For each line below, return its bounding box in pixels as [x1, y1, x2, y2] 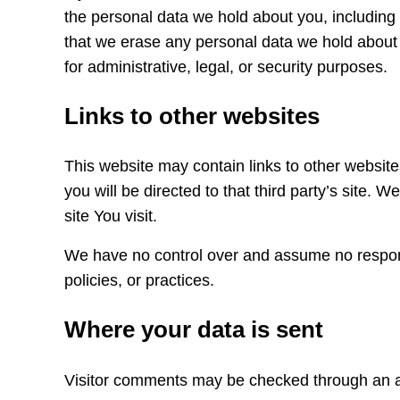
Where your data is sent [64, 317, 323, 343]
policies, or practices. [64, 271, 214, 290]
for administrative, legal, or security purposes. [64, 57, 387, 76]
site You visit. [64, 207, 157, 226]
